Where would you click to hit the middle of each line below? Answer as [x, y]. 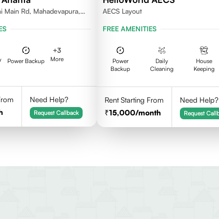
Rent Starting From [134, 100]
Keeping [204, 69]
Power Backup [26, 61]
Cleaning [162, 69]
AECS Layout [122, 11]
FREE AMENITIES [130, 29]
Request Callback [56, 113]
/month [148, 113]
